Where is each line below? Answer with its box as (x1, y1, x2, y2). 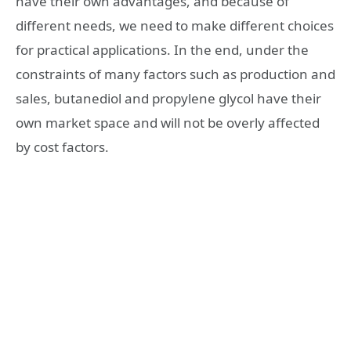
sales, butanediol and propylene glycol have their (16, 89, 321, 108)
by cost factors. (16, 138, 109, 157)
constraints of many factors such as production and (16, 65, 335, 84)
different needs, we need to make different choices (16, 16, 334, 35)
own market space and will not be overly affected (16, 114, 320, 132)
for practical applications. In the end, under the (16, 41, 309, 60)
